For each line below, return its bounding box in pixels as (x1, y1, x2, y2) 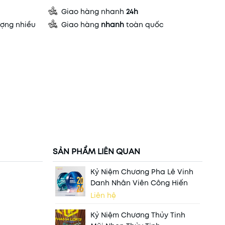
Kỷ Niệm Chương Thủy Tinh (90, 210, 185, 220)
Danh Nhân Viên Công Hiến (90, 178, 188, 188)
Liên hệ (90, 190, 116, 200)
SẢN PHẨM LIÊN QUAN (52, 145, 140, 157)
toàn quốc (124, 20, 164, 30)
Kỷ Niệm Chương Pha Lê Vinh (90, 167, 193, 177)
